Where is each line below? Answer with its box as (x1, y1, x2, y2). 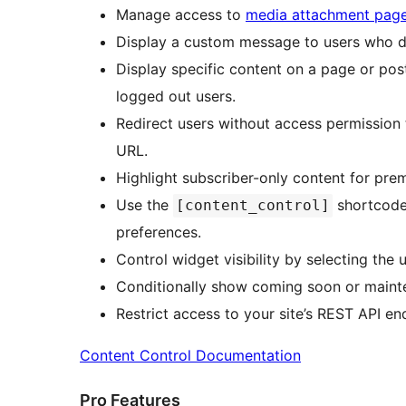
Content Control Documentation (80, 345, 301, 364)
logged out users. (116, 86, 236, 105)
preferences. (116, 222, 201, 241)
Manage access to (116, 5, 246, 24)
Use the (116, 195, 173, 214)
